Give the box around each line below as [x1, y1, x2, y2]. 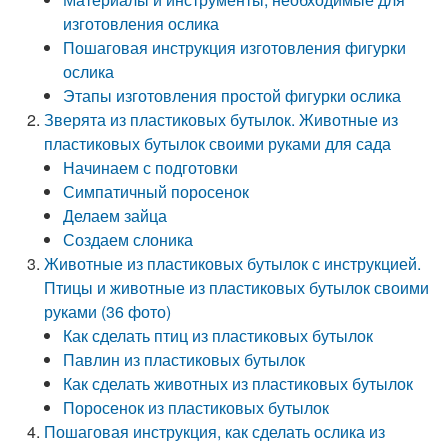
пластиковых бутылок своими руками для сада [44, 132, 392, 155]
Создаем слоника [63, 228, 194, 251]
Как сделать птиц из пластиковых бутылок [63, 324, 374, 347]
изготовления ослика [63, 12, 220, 35]
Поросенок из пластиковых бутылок [63, 396, 330, 419]
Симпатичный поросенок [63, 180, 250, 203]
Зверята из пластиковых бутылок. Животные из [44, 108, 399, 131]
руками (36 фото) [44, 300, 172, 323]
